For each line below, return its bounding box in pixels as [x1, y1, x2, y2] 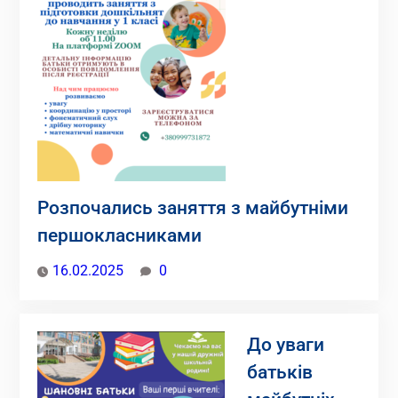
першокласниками [36, 224, 202, 246]
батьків [246, 361, 313, 383]
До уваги [246, 333, 324, 355]
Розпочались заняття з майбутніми [36, 196, 348, 219]
